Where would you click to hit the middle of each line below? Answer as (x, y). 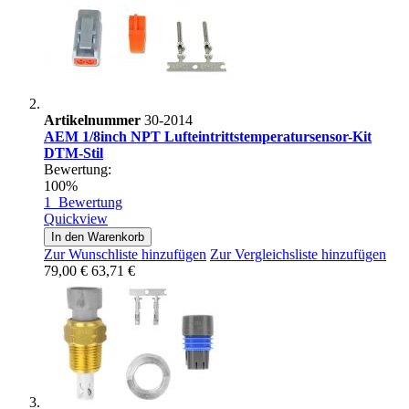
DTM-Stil (73, 153)
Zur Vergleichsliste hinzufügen (298, 255)
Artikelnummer (92, 121)
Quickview (76, 219)
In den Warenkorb (98, 237)
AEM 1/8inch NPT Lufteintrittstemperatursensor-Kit (208, 137)
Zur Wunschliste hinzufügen (125, 255)
